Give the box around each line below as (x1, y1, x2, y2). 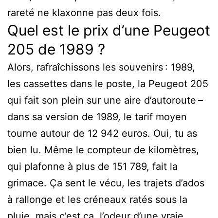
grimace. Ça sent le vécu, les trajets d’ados (7, 177, 204, 189)
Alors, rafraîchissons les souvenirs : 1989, (7, 61, 195, 73)
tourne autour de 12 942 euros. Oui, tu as (7, 127, 197, 139)
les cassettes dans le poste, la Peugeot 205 (7, 77, 208, 90)
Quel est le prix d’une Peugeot (7, 21, 210, 39)
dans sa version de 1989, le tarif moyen (7, 110, 187, 123)
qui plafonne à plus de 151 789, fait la (7, 160, 178, 172)
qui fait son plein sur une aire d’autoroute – (7, 94, 203, 106)
